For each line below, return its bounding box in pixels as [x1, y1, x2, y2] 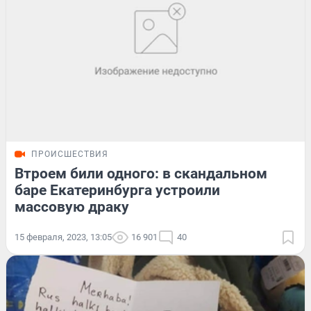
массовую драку [15, 199, 129, 216]
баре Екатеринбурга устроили [15, 182, 220, 199]
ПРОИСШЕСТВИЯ [31, 149, 108, 160]
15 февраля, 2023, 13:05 [15, 232, 112, 243]
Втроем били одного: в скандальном [15, 165, 267, 183]
